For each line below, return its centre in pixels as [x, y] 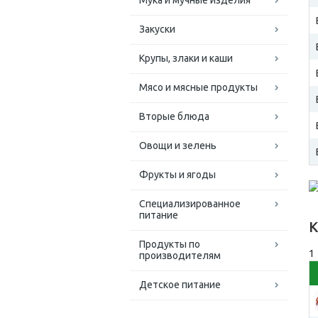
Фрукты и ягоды [177, 175]
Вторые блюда [174, 116]
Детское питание [180, 285]
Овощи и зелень [178, 146]
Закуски [157, 29]
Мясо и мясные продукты [198, 87]
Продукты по [170, 244]
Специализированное [190, 204]
